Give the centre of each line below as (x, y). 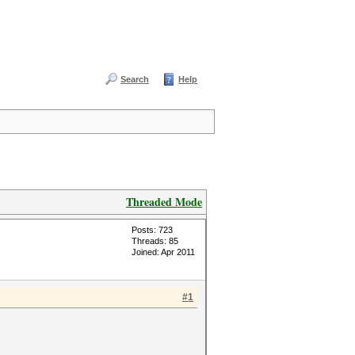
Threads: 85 (155, 241)
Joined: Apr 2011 (163, 252)
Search (135, 79)
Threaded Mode (164, 202)
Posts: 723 (152, 230)
